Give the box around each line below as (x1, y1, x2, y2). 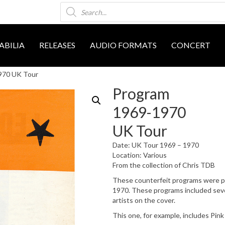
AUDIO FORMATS (90, 40, 157, 50)
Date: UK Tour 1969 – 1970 (113, 140, 199, 149)
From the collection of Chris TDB (113, 160, 215, 169)
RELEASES (39, 40, 76, 50)
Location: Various (113, 150, 167, 159)
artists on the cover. (113, 195, 175, 204)
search (59, 8, 82, 16)
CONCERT (171, 40, 211, 50)
